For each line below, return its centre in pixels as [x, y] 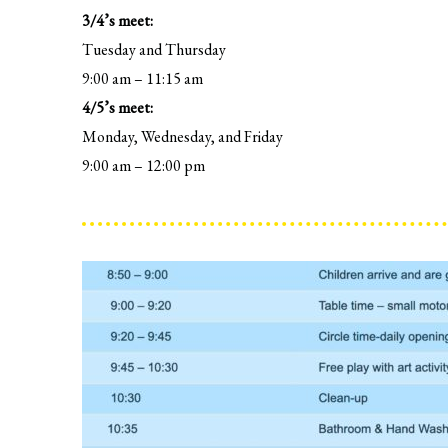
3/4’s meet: [117, 20]
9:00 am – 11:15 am [142, 78]
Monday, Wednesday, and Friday [182, 136]
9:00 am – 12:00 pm [143, 165]
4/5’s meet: [117, 107]
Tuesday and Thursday [154, 49]
